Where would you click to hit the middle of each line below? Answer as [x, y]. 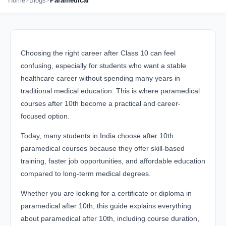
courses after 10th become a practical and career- [101, 104]
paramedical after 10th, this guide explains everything [106, 206]
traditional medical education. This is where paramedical [110, 91]
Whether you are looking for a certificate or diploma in [106, 193]
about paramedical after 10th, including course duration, [110, 219]
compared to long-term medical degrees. [86, 174]
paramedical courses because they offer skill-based [103, 149]
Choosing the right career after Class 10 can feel [98, 53]
